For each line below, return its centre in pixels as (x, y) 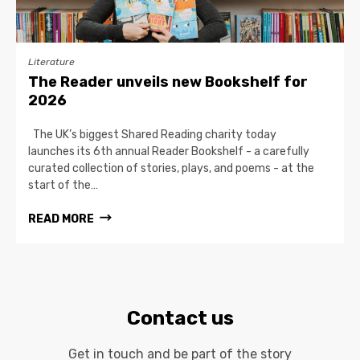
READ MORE (61, 219)
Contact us (180, 318)
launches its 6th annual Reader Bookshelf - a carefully (169, 151)
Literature (51, 61)
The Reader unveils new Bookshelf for (168, 82)
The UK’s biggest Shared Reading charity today (152, 134)
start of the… (63, 185)
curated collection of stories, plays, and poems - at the (171, 168)
